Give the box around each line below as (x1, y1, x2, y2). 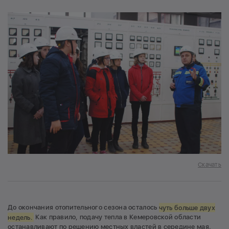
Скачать (198, 161, 221, 169)
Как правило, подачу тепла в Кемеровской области (34, 213, 201, 221)
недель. (8, 213, 34, 221)
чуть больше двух (158, 203, 215, 212)
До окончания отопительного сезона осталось (8, 203, 159, 212)
